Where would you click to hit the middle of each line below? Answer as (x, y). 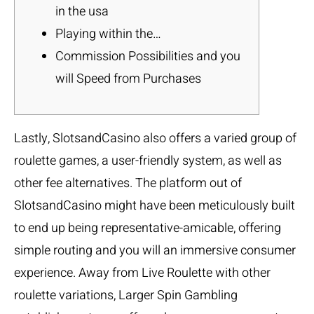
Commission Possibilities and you (148, 56)
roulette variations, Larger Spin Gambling (126, 295)
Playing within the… (108, 34)
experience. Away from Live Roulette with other (142, 273)
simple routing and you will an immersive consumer (155, 251)
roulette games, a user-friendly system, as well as (148, 161)
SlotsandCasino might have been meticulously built (155, 206)
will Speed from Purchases (128, 79)
